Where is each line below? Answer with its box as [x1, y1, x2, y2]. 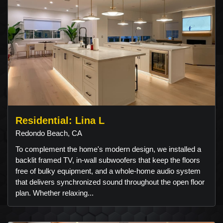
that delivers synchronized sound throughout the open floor [15, 178, 205, 187]
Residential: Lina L [15, 115, 105, 126]
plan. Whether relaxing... [15, 189, 94, 198]
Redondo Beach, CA [15, 129, 82, 138]
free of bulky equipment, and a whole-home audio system [15, 167, 201, 176]
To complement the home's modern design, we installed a [15, 145, 201, 154]
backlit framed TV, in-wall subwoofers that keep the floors [15, 156, 200, 165]
